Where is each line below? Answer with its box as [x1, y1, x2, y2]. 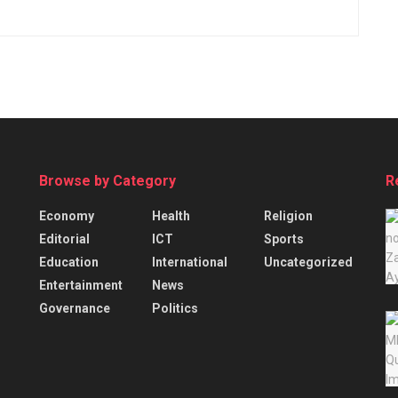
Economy [39, 208, 94, 223]
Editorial [39, 231, 90, 246]
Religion [264, 208, 314, 223]
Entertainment [39, 277, 123, 292]
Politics [151, 300, 198, 315]
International [151, 254, 227, 269]
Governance [39, 300, 110, 315]
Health [151, 208, 190, 223]
